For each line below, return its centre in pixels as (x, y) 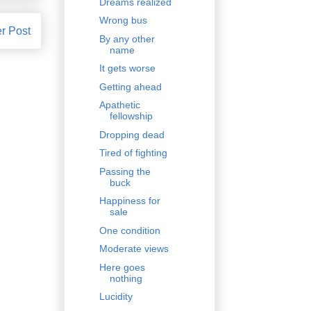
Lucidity (116, 297)
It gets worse (127, 68)
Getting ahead (130, 86)
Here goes (122, 267)
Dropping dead (132, 134)
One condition (129, 230)
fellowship (131, 116)
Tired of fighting (133, 153)
